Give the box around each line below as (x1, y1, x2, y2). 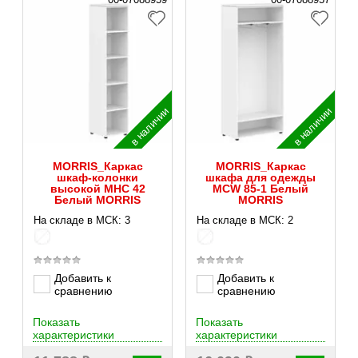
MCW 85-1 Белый (213, 181, 308, 195)
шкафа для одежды (205, 170, 316, 184)
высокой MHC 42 (50, 181, 145, 195)
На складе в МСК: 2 (197, 213, 293, 226)
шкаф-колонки (57, 170, 138, 184)
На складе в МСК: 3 (34, 213, 130, 226)
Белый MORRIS (54, 193, 141, 206)
